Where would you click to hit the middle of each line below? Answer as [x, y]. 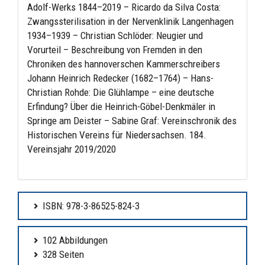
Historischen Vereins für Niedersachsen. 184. [117, 135]
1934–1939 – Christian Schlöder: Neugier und [115, 36]
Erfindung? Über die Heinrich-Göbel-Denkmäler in [121, 107]
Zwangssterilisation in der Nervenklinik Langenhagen [130, 22]
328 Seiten [63, 255]
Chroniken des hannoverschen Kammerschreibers [124, 64]
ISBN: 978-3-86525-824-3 [91, 206]
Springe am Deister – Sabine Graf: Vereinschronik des [132, 121]
